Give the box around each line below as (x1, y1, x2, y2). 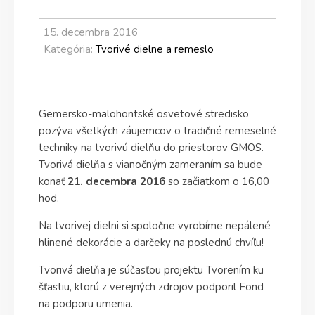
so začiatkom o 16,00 (165, 174, 269, 188)
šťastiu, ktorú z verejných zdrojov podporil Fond (39, 280, 264, 294)
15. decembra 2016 (44, 25, 138, 39)
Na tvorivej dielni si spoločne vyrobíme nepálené (39, 219, 271, 233)
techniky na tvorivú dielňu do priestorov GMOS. (39, 141, 264, 155)
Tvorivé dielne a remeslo (96, 42, 214, 56)
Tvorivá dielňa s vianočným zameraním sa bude (39, 157, 262, 172)
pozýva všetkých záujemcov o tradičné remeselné (39, 124, 276, 138)
